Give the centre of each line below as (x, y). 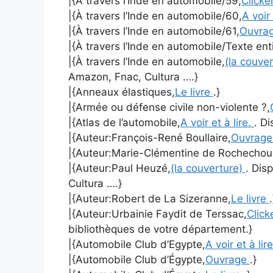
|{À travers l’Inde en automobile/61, (154, 31)
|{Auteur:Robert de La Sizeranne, (150, 199)
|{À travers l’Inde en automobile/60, (155, 16)
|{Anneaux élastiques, (122, 92)
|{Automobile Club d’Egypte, (137, 245)
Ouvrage (228, 260)
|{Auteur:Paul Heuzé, (119, 168)
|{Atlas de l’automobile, (124, 123)
